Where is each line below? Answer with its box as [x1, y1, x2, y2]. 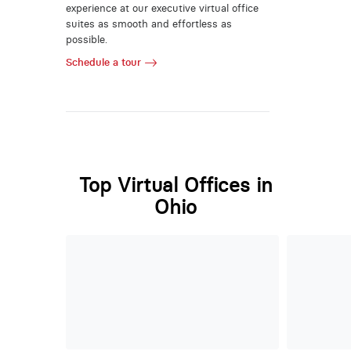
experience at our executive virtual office [65, 2, 259, 14]
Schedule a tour [65, 56, 141, 69]
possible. [65, 33, 107, 45]
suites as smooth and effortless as [65, 17, 232, 30]
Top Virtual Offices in [78, 173, 273, 198]
